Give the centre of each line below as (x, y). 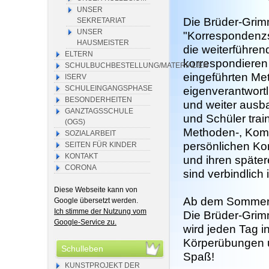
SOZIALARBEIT (90, 133)
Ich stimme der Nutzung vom (100, 211)
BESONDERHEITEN (98, 100)
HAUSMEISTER (103, 43)
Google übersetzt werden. (96, 200)
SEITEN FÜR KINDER (101, 145)
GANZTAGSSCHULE (99, 111)
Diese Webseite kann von (96, 189)
